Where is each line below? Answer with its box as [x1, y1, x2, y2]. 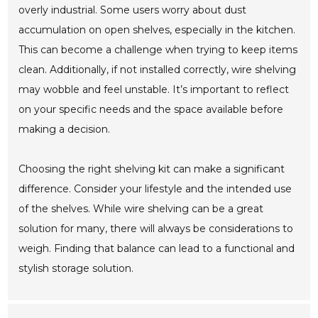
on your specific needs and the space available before [18, 103, 284, 116]
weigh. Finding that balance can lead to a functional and [18, 242, 295, 256]
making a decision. [18, 123, 111, 136]
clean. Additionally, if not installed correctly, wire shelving [18, 63, 297, 77]
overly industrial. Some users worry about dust [18, 4, 247, 17]
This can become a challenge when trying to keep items [18, 43, 298, 57]
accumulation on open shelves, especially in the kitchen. [18, 23, 296, 37]
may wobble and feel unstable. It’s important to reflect [18, 83, 290, 97]
